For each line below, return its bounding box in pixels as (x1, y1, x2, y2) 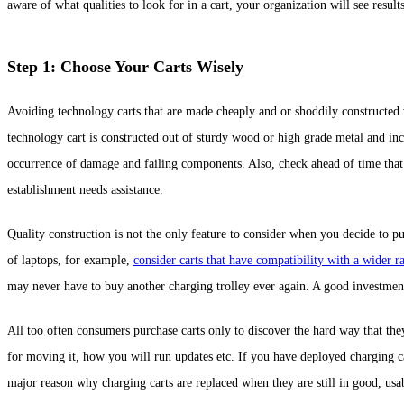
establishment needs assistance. (7, 182, 163, 197)
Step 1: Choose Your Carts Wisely (7, 57, 243, 76)
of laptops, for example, (7, 252, 133, 267)
